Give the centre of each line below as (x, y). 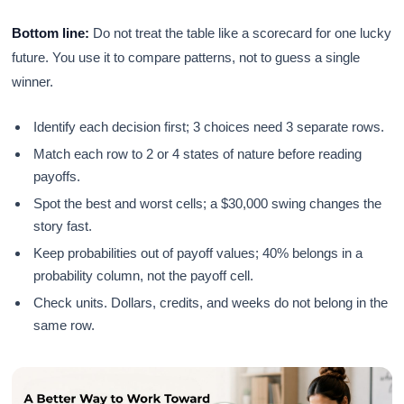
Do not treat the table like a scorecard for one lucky (241, 32)
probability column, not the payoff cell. (144, 275)
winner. (33, 81)
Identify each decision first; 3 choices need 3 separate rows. (209, 126)
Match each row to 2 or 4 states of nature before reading (198, 153)
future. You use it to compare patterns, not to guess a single (186, 57)
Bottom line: (51, 32)
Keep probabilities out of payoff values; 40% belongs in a (198, 252)
